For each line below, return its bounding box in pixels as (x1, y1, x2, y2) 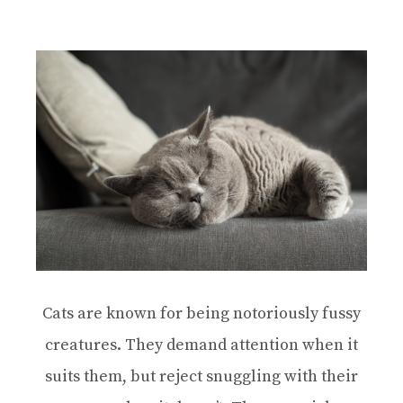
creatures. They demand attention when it (45, 335, 358, 356)
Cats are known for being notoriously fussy (42, 303, 361, 325)
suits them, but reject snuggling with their (45, 366, 358, 388)
